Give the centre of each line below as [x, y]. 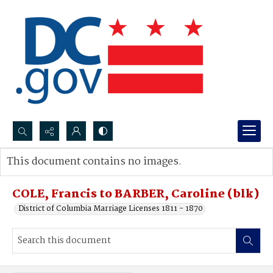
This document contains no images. [94, 162]
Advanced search [50, 174]
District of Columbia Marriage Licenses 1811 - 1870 [111, 209]
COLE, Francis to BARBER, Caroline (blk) [136, 194]
